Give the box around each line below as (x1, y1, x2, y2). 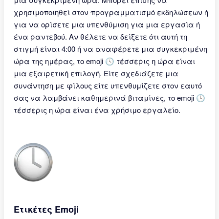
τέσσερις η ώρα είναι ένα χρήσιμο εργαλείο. (14, 105, 180, 115)
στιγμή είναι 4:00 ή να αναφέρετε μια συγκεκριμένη (14, 44, 207, 54)
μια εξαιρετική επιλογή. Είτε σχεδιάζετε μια (14, 68, 178, 78)
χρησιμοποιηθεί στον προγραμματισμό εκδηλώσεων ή (14, 7, 208, 17)
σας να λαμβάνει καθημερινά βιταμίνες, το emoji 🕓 (14, 92, 205, 103)
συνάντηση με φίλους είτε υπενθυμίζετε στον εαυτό (14, 80, 202, 90)
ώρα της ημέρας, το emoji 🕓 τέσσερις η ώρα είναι (14, 56, 195, 66)
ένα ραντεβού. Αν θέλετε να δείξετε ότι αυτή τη (14, 31, 187, 42)
